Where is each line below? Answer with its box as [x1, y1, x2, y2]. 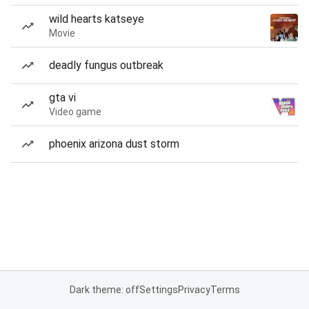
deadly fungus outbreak [49, 59, 163, 72]
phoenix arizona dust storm [49, 137, 179, 150]
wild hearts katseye [49, 12, 144, 26]
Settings [139, 284, 178, 295]
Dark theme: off [69, 284, 139, 295]
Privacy [177, 284, 210, 295]
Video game [49, 106, 101, 117]
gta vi [49, 91, 76, 104]
